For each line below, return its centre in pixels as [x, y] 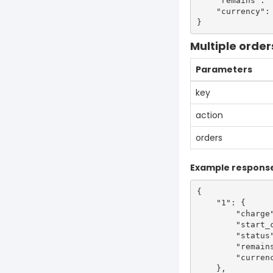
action [209, 115]
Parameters [224, 69]
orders [209, 138]
